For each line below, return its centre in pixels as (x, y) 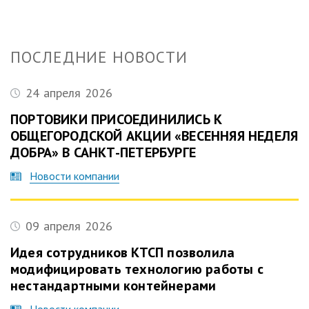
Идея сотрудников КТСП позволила (123, 252)
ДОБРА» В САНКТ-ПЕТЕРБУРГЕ (103, 152)
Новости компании (74, 176)
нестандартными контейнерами (113, 286)
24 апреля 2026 (69, 93)
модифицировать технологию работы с (137, 269)
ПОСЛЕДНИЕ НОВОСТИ (99, 57)
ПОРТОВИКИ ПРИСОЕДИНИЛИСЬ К (117, 119)
